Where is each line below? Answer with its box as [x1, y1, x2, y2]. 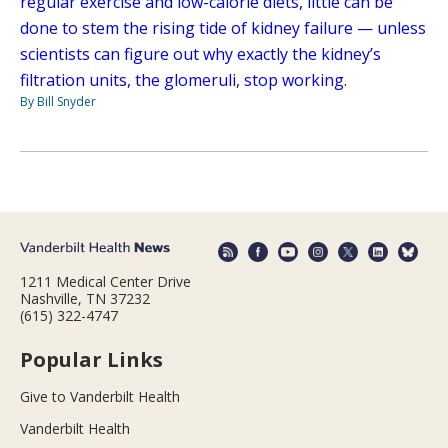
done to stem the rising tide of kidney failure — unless [20, 16, 426, 39]
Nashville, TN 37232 [20, 289, 150, 309]
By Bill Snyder [20, 92, 96, 110]
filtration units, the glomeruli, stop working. [20, 68, 347, 91]
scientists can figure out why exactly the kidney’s [20, 42, 381, 65]
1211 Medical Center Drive [20, 272, 191, 292]
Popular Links [20, 346, 163, 374]
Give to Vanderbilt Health [20, 387, 180, 407]
